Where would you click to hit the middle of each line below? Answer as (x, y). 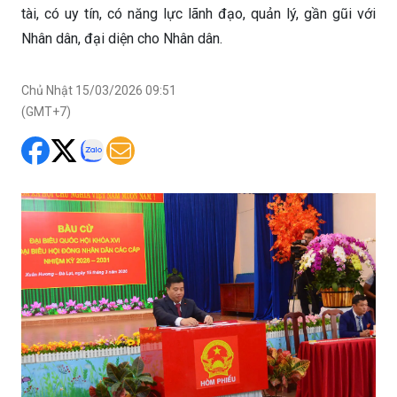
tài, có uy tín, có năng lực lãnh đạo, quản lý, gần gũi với (198, 14)
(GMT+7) (46, 112)
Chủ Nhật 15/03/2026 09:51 (99, 91)
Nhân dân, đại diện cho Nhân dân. (122, 39)
